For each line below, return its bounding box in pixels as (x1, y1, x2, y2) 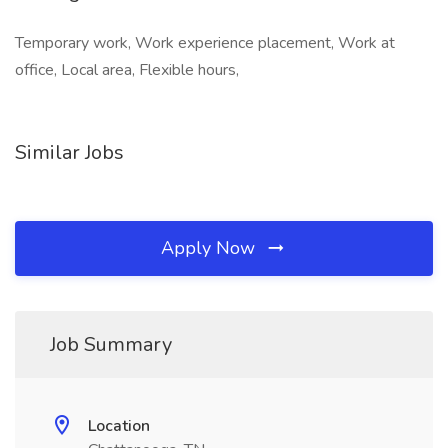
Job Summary (50, 331, 172, 358)
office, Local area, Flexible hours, (15, 59, 239, 81)
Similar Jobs (15, 139, 124, 166)
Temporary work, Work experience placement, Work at (15, 32, 395, 54)
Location (88, 415, 150, 437)
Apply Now (161, 236, 260, 260)
